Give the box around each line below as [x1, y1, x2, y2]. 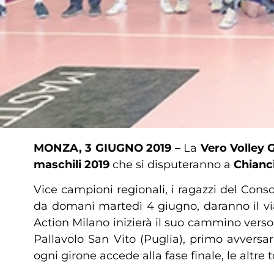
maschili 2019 [34, 158, 113, 171]
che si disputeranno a [113, 158, 231, 171]
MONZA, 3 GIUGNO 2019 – [34, 141, 184, 155]
